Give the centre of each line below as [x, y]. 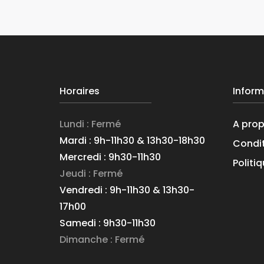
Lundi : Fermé [90, 124]
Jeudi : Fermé [91, 173]
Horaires [79, 91]
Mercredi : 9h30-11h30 [110, 157]
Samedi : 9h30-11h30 [107, 223]
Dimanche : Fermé [102, 239]
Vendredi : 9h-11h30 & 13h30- [127, 190]
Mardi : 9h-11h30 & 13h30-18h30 [132, 140]
